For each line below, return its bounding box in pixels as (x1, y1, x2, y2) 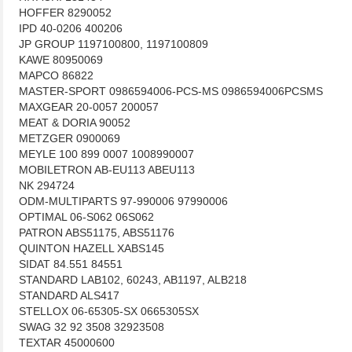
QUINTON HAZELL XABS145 (19, 242, 164, 255)
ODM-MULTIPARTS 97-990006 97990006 (19, 195, 228, 207)
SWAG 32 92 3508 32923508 (19, 321, 164, 333)
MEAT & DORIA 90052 (19, 116, 130, 129)
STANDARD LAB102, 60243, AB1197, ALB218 (19, 273, 247, 286)
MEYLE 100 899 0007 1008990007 (19, 148, 194, 160)
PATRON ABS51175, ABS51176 (19, 226, 174, 239)
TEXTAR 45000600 (19, 336, 115, 349)
